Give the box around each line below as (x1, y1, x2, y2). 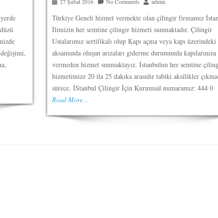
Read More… (52, 95, 89, 104)
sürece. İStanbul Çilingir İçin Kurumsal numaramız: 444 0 (52, 83, 213, 92)
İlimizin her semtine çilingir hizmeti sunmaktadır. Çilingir (52, 25, 212, 34)
